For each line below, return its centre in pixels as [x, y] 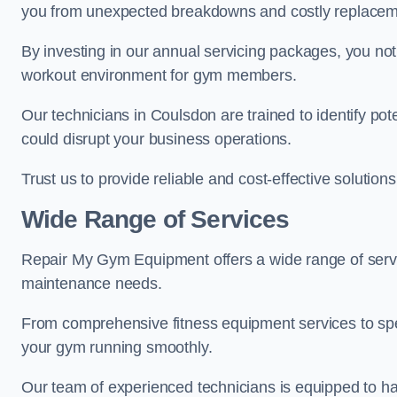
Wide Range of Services [156, 219]
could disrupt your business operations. [156, 139]
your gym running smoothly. [117, 347]
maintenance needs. [92, 284]
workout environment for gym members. [159, 75]
